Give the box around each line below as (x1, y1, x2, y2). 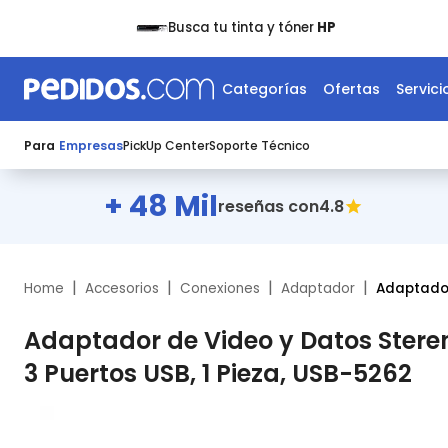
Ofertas (323, 79, 380, 99)
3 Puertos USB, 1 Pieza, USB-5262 (24, 357, 412, 390)
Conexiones (180, 279, 260, 298)
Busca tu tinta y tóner (167, 18, 314, 37)
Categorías (222, 79, 307, 99)
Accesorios (85, 279, 159, 298)
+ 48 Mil (103, 186, 218, 226)
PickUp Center (123, 137, 209, 154)
